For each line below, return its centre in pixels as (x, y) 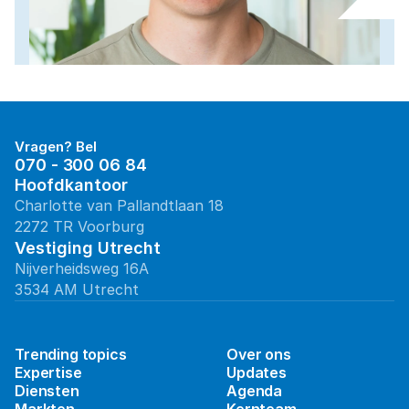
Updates (257, 372)
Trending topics (71, 354)
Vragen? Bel (56, 147)
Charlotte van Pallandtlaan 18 (119, 205)
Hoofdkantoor (71, 185)
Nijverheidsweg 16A (82, 268)
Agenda (255, 391)
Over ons (259, 354)
